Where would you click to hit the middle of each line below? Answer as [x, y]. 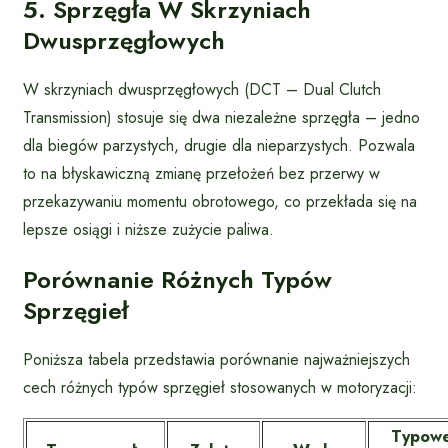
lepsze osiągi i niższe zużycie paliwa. [148, 230]
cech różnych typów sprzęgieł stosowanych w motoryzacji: [220, 388]
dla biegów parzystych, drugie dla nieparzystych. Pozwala [219, 146]
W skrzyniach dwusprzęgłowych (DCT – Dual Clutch [202, 90]
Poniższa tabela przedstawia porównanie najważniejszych [216, 360]
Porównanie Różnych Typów [177, 280]
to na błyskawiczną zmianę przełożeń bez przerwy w [201, 174]
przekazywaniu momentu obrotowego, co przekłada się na [220, 202]
